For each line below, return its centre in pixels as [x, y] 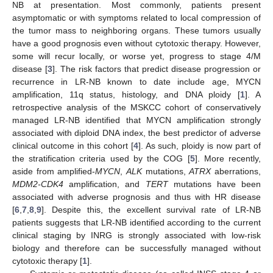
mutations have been [214, 184]
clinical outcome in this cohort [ [73, 146]
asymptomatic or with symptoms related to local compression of [136, 18]
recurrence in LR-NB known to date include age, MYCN [136, 82]
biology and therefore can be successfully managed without [136, 248]
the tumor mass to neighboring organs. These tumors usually [136, 30]
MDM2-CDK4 [38, 184]
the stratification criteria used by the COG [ [101, 158]
